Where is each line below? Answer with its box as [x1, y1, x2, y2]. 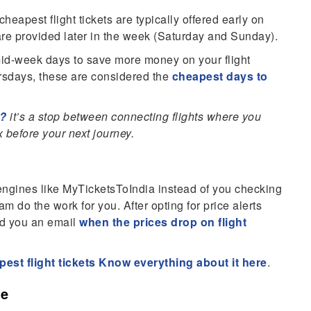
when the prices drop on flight [79, 214, 246, 230]
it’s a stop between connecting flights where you [6, 108, 261, 125]
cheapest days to [171, 68, 268, 85]
